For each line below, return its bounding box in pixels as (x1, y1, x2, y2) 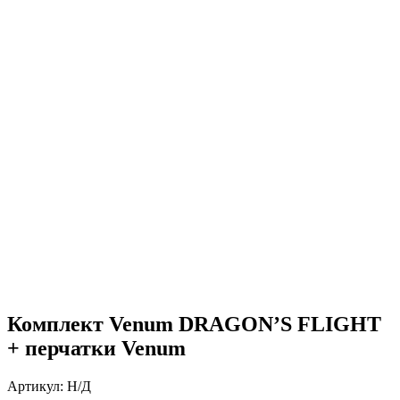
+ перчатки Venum (7, 336, 186, 360)
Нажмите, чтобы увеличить (7, 93, 175, 108)
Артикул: (7, 378, 67, 394)
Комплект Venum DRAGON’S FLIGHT (7, 312, 381, 336)
